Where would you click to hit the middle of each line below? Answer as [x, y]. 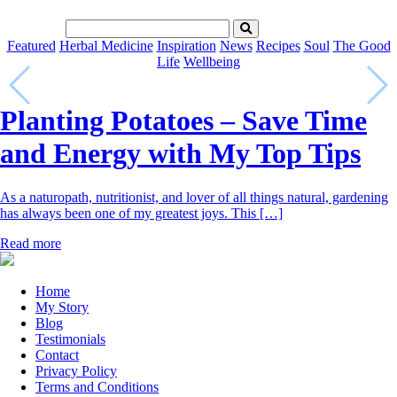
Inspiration [186, 45]
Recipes [278, 45]
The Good [362, 45]
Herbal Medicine [106, 45]
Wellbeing [212, 61]
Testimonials [70, 339]
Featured [31, 45]
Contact [57, 354]
